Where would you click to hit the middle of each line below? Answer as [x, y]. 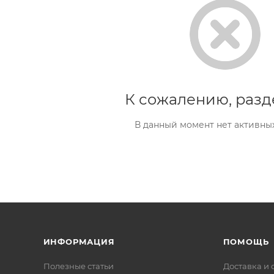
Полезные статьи [78, 266]
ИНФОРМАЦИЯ [79, 242]
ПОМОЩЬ [246, 242]
